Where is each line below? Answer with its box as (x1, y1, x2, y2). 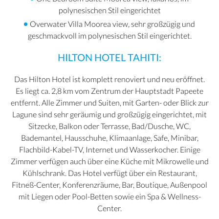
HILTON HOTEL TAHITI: (58, 51, 161, 64)
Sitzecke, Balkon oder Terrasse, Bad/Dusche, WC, (28, 121, 191, 131)
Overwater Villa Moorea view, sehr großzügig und (29, 19, 195, 29)
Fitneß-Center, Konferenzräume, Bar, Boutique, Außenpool (12, 180, 207, 190)
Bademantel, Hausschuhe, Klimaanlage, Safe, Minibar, (21, 133, 198, 143)
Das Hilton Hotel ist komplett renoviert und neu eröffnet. (14, 74, 205, 84)
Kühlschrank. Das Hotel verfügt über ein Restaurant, (22, 168, 197, 178)
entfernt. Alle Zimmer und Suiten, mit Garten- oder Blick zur (10, 98, 209, 108)
